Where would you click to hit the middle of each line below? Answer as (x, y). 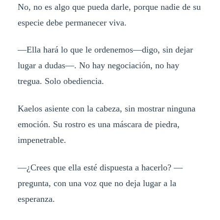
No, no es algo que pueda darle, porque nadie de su (109, 7)
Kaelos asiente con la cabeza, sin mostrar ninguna (106, 109)
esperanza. (36, 199)
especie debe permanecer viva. (72, 22)
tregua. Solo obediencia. (61, 81)
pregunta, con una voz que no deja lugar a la (97, 183)
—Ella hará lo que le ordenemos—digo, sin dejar (105, 50)
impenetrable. (42, 140)
